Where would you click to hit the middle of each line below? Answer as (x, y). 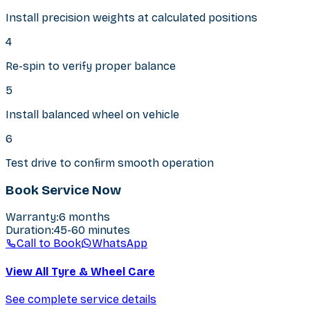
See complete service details (81, 299)
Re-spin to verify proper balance (91, 66)
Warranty (31, 217)
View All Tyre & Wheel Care (80, 271)
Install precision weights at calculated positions (131, 17)
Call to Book (49, 244)
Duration (28, 230)
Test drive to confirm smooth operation (110, 163)
